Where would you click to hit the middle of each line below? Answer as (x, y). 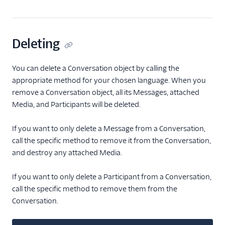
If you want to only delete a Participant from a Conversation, (112, 177)
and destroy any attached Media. (67, 153)
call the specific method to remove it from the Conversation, (111, 141)
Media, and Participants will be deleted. (76, 104)
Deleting (36, 44)
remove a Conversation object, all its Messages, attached (106, 92)
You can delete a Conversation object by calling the (96, 68)
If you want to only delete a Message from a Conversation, (109, 129)
